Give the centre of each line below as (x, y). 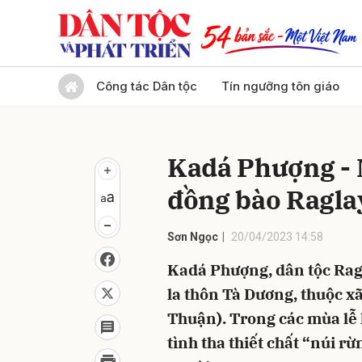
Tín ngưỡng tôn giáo (280, 86)
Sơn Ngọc (193, 237)
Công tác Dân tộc (147, 86)
